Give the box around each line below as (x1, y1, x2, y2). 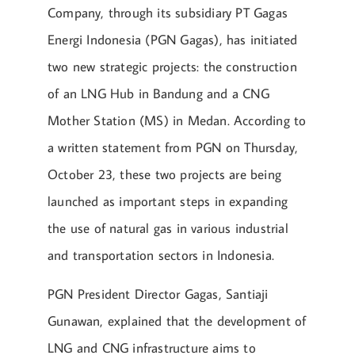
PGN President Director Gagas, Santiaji (48, 284, 269, 303)
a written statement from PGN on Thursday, (48, 139, 299, 157)
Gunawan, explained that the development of (48, 311, 307, 330)
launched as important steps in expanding (48, 193, 288, 211)
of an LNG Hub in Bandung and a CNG (48, 85, 269, 103)
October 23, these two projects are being (48, 166, 281, 184)
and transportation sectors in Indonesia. (48, 246, 274, 265)
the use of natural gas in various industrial (48, 219, 288, 238)
